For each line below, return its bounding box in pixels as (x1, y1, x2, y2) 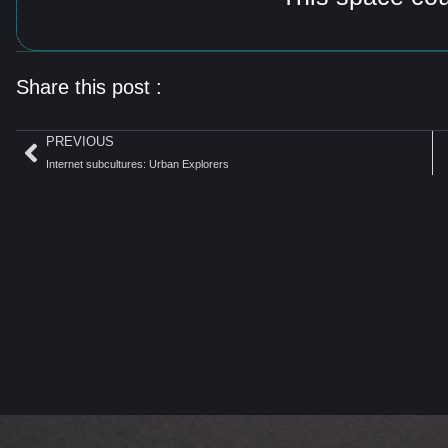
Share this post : (16, 76, 162, 99)
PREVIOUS (46, 134, 114, 150)
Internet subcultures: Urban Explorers (46, 158, 229, 171)
